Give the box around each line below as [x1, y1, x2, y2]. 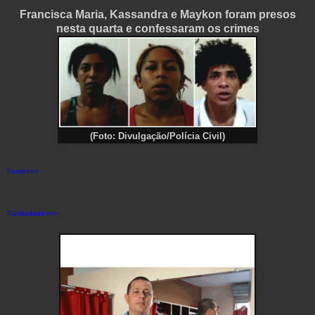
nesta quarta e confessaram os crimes [56, 22, 259, 35]
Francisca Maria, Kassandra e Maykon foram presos [19, 8, 296, 21]
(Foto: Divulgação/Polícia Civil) [90, 131, 225, 142]
